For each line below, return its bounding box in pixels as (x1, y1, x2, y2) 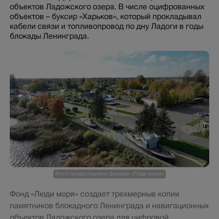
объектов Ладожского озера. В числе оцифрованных (10, 2, 204, 11)
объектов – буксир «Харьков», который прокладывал (10, 12, 201, 21)
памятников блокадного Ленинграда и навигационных (10, 201, 209, 210)
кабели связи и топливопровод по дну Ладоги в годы (10, 22, 203, 31)
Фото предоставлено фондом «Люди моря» (55, 170, 164, 177)
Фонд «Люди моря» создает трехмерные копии (10, 189, 179, 198)
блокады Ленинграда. (10, 31, 89, 41)
